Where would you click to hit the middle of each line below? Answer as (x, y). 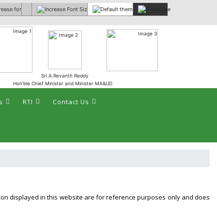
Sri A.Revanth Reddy (65, 76)
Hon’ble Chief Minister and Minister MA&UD (63, 83)
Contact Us (71, 102)
